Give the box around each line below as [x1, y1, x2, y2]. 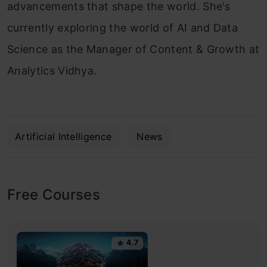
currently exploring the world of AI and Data [7, 21, 238, 34]
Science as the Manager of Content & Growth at [7, 42, 260, 55]
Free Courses [7, 185, 100, 203]
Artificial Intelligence [15, 130, 112, 142]
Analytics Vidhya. [7, 64, 97, 77]
